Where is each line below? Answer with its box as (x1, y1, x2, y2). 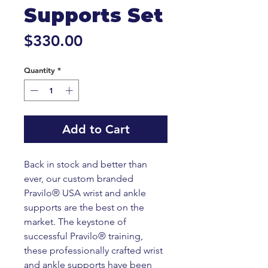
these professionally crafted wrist (24, 244, 163, 256)
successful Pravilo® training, (24, 230, 143, 242)
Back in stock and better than (24, 158, 147, 170)
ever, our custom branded (24, 172, 133, 184)
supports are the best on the (24, 201, 144, 213)
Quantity (24, 65, 55, 75)
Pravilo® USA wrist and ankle (24, 187, 146, 199)
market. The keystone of (24, 215, 126, 227)
